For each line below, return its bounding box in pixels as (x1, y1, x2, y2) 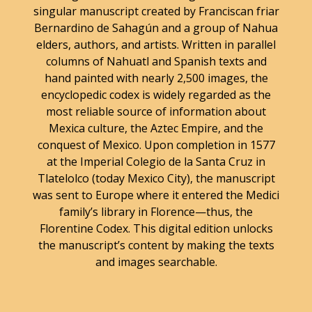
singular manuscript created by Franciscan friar (33, 3, 279, 19)
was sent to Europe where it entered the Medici (33, 187, 279, 203)
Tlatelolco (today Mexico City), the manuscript (37, 170, 275, 186)
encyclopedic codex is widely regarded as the (41, 86, 271, 102)
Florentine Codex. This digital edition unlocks (39, 220, 273, 236)
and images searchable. (95, 253, 217, 270)
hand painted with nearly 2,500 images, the (44, 70, 268, 86)
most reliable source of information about (46, 103, 266, 119)
